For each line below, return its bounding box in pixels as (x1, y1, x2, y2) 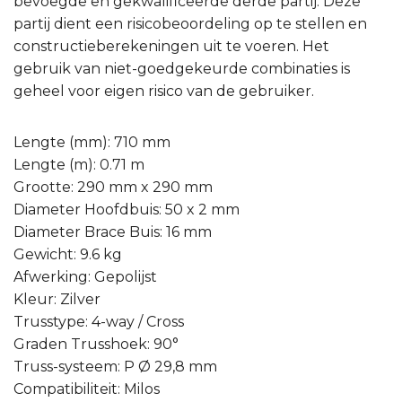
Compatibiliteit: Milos (13, 380, 160, 398)
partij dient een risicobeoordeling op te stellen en (13, 15, 367, 33)
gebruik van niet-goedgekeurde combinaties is (13, 60, 350, 78)
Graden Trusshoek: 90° (13, 336, 179, 354)
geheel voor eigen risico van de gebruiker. (13, 83, 314, 100)
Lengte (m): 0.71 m (13, 156, 144, 174)
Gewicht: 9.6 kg (13, 246, 122, 264)
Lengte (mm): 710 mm (13, 134, 170, 152)
